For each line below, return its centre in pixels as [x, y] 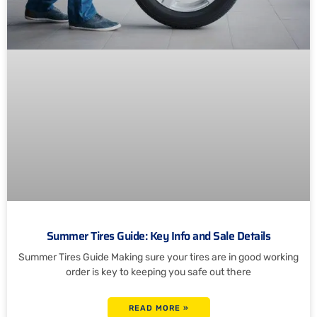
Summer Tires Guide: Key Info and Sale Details [158, 236]
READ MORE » [158, 308]
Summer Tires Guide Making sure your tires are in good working [158, 257]
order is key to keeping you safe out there [158, 272]
